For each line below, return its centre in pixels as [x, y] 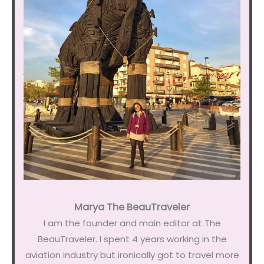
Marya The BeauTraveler [132, 207]
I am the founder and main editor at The [132, 223]
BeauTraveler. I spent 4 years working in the [132, 239]
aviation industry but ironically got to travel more [132, 255]
